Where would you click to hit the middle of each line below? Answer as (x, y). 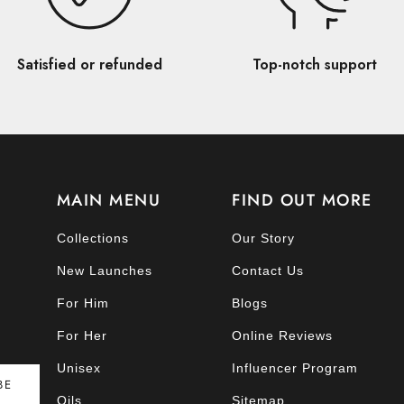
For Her (82, 336)
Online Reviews (282, 336)
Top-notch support (314, 65)
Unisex (78, 368)
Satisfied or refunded (89, 65)
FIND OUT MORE (302, 201)
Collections (92, 239)
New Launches (104, 271)
